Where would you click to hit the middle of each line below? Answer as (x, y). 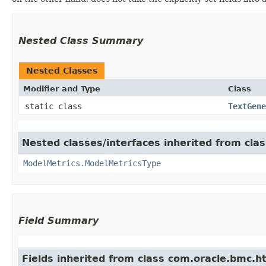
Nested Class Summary (81, 40)
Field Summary (58, 220)
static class (56, 106)
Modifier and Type (62, 88)
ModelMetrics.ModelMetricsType (92, 163)
